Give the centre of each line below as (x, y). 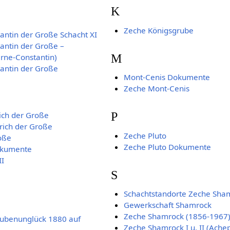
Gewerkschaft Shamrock (167, 205)
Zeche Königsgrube (158, 30)
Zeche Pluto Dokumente (167, 147)
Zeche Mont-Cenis (156, 89)
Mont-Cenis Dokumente (167, 77)
